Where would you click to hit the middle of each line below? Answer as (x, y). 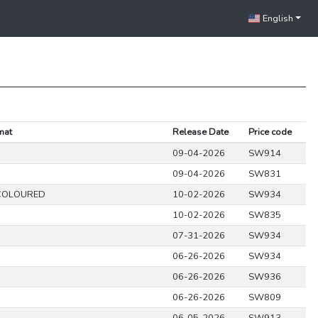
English (277, 18)
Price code (270, 132)
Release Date (200, 132)
